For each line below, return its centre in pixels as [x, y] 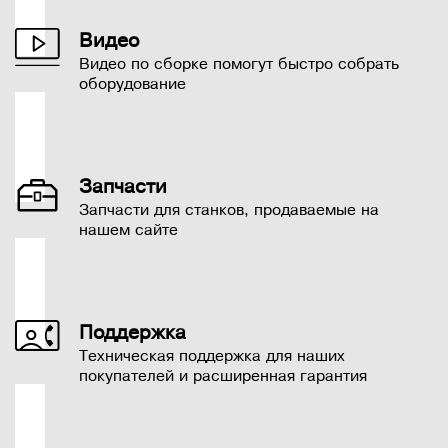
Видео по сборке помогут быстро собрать [239, 64]
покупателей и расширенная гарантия [223, 376]
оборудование [132, 84]
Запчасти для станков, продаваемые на [229, 210]
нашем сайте [128, 230]
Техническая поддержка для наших [212, 356]
